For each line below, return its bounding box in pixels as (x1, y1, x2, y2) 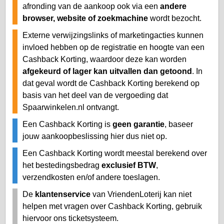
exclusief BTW (101, 160, 156, 169)
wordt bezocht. (148, 13, 201, 22)
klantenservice (35, 189, 90, 198)
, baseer (164, 119, 193, 128)
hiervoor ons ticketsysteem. (22, 213, 118, 222)
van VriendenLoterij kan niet (90, 189, 191, 198)
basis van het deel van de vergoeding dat (22, 90, 168, 99)
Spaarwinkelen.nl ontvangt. (22, 102, 119, 111)
